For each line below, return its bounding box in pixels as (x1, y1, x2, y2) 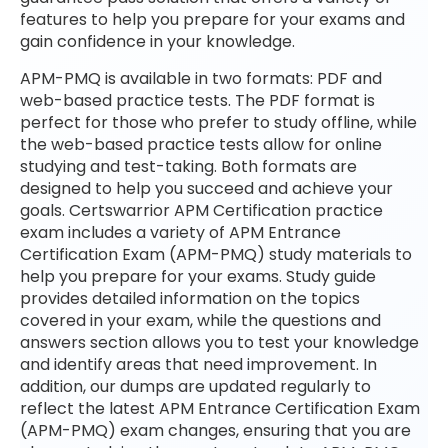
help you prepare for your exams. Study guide (20, 264, 376, 288)
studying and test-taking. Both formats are (20, 154, 357, 178)
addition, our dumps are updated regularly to (20, 374, 371, 398)
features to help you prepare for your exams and (20, 8, 405, 32)
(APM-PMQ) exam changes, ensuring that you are (20, 418, 411, 442)
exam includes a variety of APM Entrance (20, 220, 341, 244)
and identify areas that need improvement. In (20, 352, 377, 376)
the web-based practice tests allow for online (20, 132, 382, 156)
